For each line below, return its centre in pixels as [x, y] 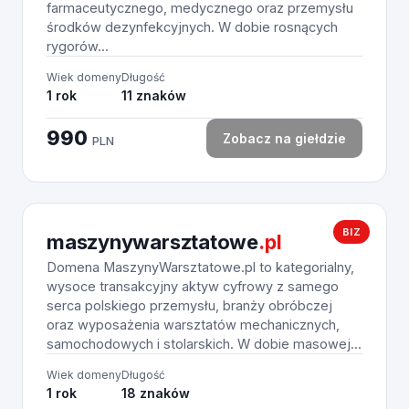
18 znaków [156, 393]
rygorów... [78, 46]
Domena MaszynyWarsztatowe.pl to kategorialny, [200, 267]
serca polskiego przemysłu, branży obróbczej [189, 305]
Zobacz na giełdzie [284, 138]
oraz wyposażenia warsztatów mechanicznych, [193, 325]
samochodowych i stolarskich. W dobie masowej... [204, 344]
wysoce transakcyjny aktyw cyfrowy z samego [193, 286]
